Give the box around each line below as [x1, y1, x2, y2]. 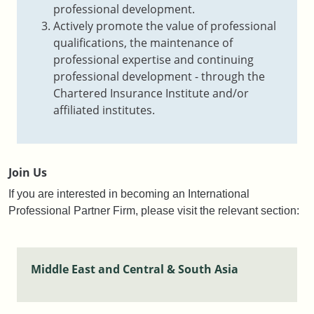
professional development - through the [53, 68, 265, 84]
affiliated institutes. [53, 102, 155, 118]
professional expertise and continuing [53, 51, 254, 67]
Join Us [8, 164, 47, 180]
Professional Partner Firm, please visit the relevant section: [8, 204, 299, 217]
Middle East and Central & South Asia [31, 261, 238, 277]
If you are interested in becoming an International [8, 187, 250, 200]
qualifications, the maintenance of [53, 34, 233, 50]
